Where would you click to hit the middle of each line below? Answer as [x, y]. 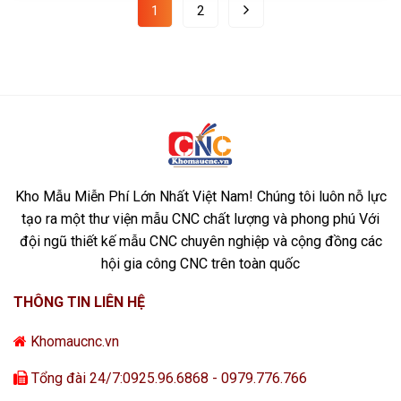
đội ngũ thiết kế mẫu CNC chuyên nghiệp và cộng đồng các [200, 241]
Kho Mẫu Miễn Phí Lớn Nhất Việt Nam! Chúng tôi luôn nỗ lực [200, 196]
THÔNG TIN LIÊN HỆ [79, 302]
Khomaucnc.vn [73, 341]
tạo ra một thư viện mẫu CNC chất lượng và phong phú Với [200, 218]
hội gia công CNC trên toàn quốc [200, 263]
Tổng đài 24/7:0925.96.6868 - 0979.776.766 [167, 378]
